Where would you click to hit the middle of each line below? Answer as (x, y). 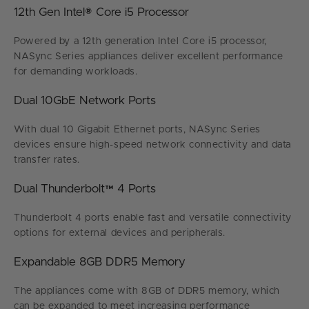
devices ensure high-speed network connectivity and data (153, 144)
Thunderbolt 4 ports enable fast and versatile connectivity (153, 218)
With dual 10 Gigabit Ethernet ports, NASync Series (138, 129)
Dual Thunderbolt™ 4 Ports (85, 188)
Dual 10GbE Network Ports (85, 100)
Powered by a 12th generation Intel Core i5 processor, (140, 41)
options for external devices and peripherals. (120, 233)
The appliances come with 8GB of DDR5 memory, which (147, 291)
